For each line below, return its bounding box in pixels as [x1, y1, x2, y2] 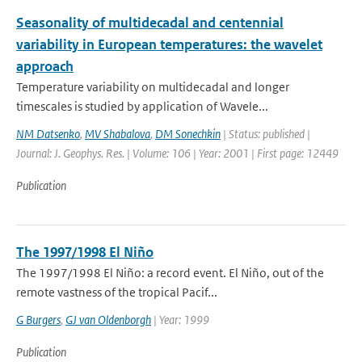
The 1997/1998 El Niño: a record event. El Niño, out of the [16, 265, 324, 280]
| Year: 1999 [151, 312, 209, 327]
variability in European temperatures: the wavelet [16, 36, 322, 53]
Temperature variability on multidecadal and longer [16, 79, 289, 95]
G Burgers [16, 312, 61, 327]
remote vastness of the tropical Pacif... [16, 284, 217, 300]
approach [16, 57, 74, 75]
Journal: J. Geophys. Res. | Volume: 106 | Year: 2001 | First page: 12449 [16, 145, 339, 161]
